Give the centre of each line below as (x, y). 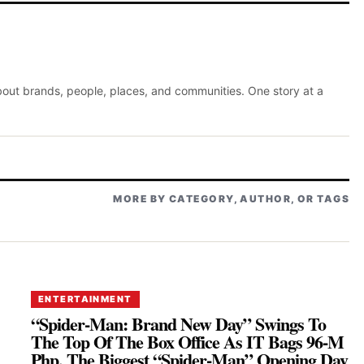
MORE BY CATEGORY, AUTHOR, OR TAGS (231, 198)
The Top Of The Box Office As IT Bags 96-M (188, 341)
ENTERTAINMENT (85, 299)
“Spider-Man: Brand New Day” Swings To (179, 323)
